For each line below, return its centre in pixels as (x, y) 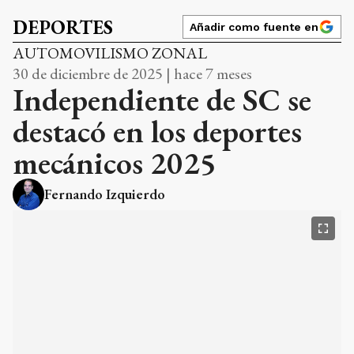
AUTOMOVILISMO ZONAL (110, 53)
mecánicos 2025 (115, 162)
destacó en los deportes (157, 131)
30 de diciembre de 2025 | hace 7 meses (132, 73)
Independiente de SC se (162, 99)
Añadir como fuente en (254, 26)
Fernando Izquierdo (105, 194)
